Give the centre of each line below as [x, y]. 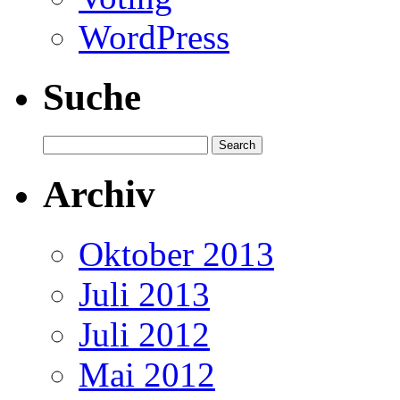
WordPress [154, 37]
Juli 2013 [144, 295]
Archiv [99, 195]
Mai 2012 [147, 375]
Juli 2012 [144, 335]
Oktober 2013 [176, 254]
